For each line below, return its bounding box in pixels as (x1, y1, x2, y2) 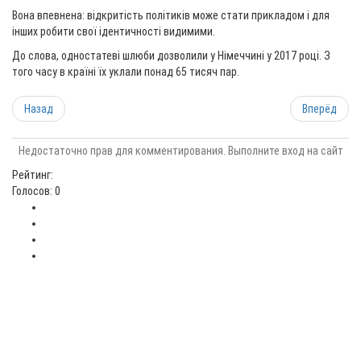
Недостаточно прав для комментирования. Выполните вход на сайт (18, 144, 343, 157)
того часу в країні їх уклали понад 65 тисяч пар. (12, 65, 239, 78)
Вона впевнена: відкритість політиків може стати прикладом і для (12, 9, 330, 22)
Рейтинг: (12, 168, 53, 181)
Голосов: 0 (12, 185, 60, 197)
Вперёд (302, 102, 337, 115)
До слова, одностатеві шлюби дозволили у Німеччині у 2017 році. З (12, 49, 330, 62)
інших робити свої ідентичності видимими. (12, 25, 215, 38)
